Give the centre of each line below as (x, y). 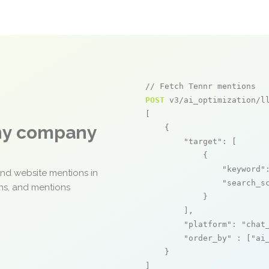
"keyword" (244, 169)
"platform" (208, 224)
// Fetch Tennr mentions (201, 86)
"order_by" (208, 238)
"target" (203, 141)
